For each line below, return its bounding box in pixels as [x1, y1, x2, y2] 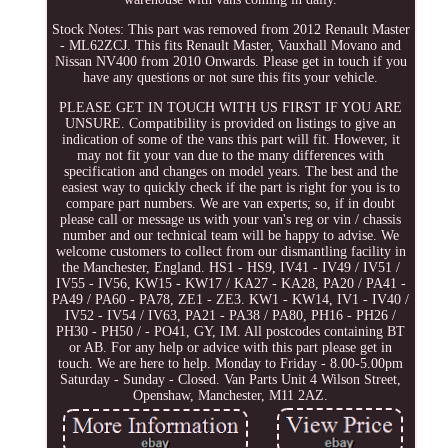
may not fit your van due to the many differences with [77, 147, 385, 163]
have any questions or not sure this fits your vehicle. [83, 69, 379, 85]
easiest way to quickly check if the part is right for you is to [61, 179, 400, 195]
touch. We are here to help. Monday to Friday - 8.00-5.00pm [58, 355, 404, 371]
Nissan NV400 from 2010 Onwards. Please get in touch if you [54, 53, 407, 69]
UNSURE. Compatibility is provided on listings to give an [65, 115, 397, 131]
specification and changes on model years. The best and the [63, 163, 398, 179]
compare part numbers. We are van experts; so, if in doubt [66, 195, 396, 211]
